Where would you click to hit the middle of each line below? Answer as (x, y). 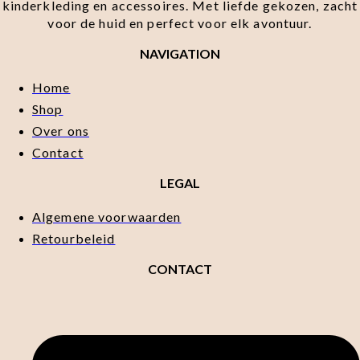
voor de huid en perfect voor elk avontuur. (180, 23)
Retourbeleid (74, 239)
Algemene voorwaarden (107, 217)
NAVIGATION (180, 54)
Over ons (61, 131)
